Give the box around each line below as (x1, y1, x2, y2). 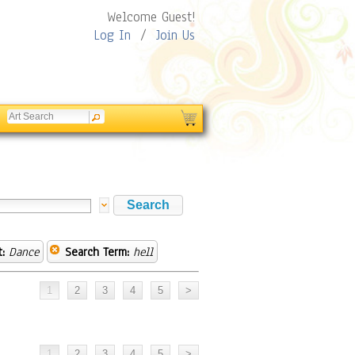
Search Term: (65, 244, 129, 260)
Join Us (156, 26, 195, 44)
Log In (94, 26, 131, 44)
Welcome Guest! (107, 8, 195, 26)
